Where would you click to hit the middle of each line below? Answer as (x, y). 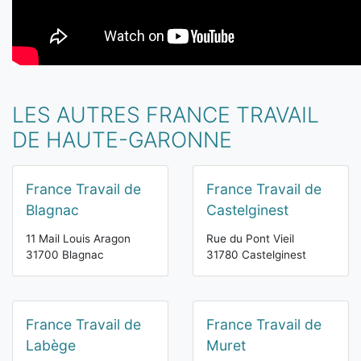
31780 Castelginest (256, 255)
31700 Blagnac (65, 255)
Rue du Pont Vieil (250, 239)
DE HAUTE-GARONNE (122, 140)
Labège (51, 346)
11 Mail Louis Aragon (78, 239)
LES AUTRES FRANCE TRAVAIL (166, 115)
